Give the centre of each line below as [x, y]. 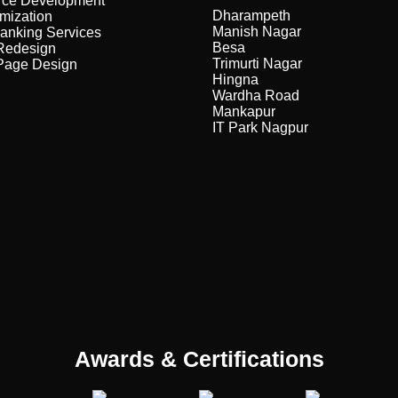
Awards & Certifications [199, 359]
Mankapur [244, 111]
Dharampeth [251, 16]
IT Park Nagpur [260, 127]
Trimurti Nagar [257, 64]
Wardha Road [256, 96]
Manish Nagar [257, 32]
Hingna [235, 80]
